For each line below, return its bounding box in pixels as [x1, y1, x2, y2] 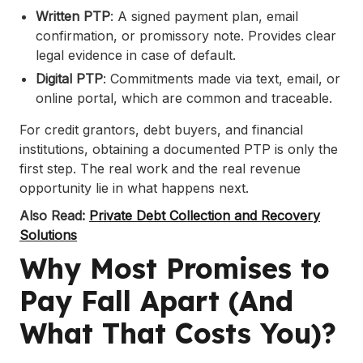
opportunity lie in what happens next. [19, 180, 249, 197]
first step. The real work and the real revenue [19, 160, 301, 177]
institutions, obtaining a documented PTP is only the [19, 141, 338, 158]
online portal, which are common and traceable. [36, 90, 332, 107]
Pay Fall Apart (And [19, 284, 293, 319]
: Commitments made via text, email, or [103, 70, 340, 88]
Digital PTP [36, 70, 103, 88]
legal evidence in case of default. [36, 47, 236, 64]
